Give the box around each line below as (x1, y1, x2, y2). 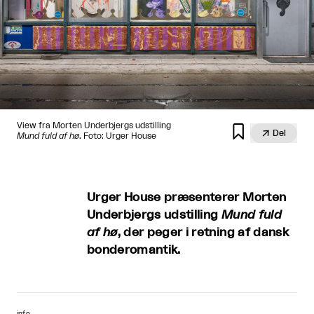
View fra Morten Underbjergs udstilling (17, 121, 171, 130)
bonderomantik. (87, 243, 181, 256)
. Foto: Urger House (79, 131, 156, 140)
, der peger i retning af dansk (117, 226, 289, 238)
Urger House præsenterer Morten (87, 191, 287, 203)
